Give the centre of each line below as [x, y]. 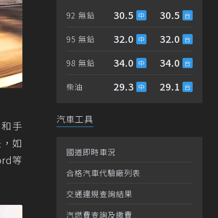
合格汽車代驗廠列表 [103, 173]
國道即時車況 [91, 152]
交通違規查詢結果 [99, 194]
